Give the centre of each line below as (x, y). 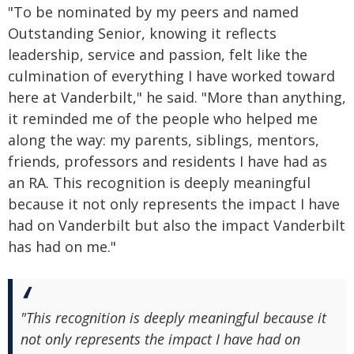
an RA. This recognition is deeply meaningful (159, 183)
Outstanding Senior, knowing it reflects (142, 33)
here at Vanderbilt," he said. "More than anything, (177, 97)
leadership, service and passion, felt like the (158, 55)
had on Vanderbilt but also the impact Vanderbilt (177, 225)
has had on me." (62, 247)
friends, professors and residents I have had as (168, 161)
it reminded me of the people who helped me (163, 119)
